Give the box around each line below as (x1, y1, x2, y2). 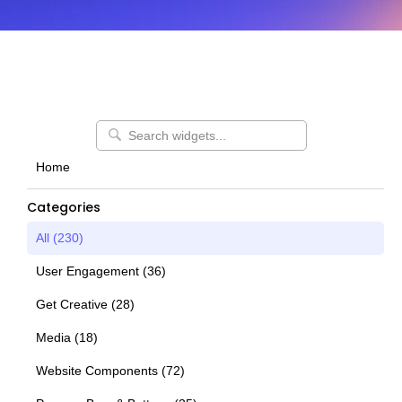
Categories (27, 198, 100, 216)
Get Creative (36, 297, 108, 311)
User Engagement (36, 264, 139, 278)
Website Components (36, 363, 158, 378)
